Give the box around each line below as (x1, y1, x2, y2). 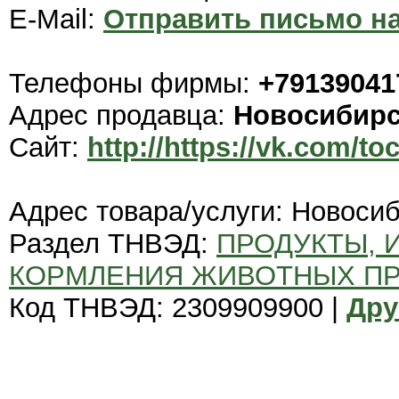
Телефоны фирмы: (9, 68, 258, 100)
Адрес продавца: (9, 100, 233, 132)
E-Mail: (9, 4, 103, 36)
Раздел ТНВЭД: (9, 228, 216, 260)
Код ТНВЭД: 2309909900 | (9, 292, 346, 324)
